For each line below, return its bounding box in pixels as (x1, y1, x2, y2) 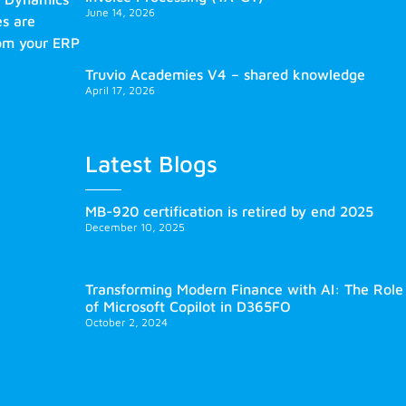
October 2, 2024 (85, 315, 168, 330)
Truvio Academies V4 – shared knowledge (85, 66, 365, 83)
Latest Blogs (85, 150, 217, 178)
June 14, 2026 (85, 5, 155, 20)
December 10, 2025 (85, 220, 185, 235)
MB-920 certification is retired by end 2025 (85, 203, 373, 220)
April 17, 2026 (85, 83, 155, 98)
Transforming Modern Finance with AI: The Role (85, 281, 403, 298)
